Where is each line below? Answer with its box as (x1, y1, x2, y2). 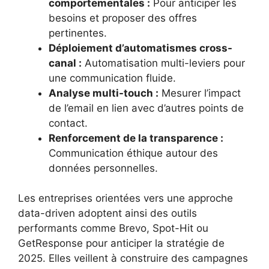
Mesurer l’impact (159, 86, 241, 99)
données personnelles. (49, 162, 158, 174)
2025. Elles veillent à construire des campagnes (18, 252, 248, 265)
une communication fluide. (49, 71, 176, 84)
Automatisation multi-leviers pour (82, 56, 245, 69)
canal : (49, 56, 82, 69)
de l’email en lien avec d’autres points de (49, 101, 244, 114)
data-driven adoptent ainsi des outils (18, 207, 197, 220)
